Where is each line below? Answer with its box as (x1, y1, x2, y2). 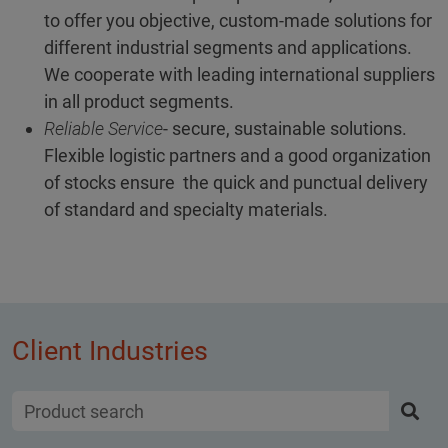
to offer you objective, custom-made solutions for (44, 10, 432, 32)
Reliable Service (44, 118, 163, 140)
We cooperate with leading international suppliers (44, 64, 435, 86)
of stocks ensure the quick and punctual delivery (44, 172, 428, 194)
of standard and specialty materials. (44, 199, 328, 221)
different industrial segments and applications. (44, 37, 412, 59)
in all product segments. (44, 91, 238, 113)
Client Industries (12, 335, 208, 368)
